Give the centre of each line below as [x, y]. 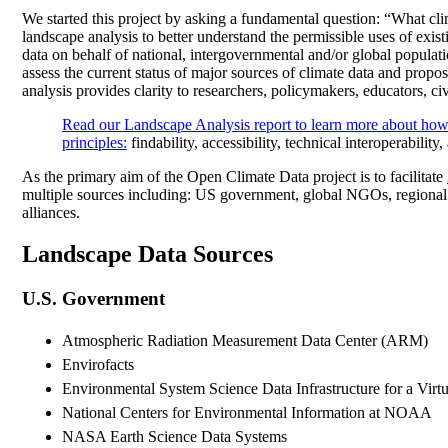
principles [92, 142]
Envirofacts [98, 365]
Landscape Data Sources [147, 254]
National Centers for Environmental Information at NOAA [247, 413]
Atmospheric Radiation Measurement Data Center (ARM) [245, 341]
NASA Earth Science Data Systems [174, 437]
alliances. [51, 212]
